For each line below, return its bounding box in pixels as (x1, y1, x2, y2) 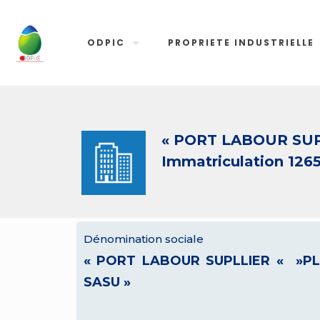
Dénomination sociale (84, 232, 204, 246)
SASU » (84, 274, 131, 290)
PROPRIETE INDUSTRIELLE (168, 36, 315, 49)
